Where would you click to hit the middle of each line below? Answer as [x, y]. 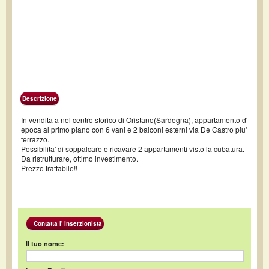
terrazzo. [35, 139]
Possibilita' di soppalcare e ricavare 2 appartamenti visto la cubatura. [133, 149]
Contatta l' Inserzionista [65, 224]
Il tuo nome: [45, 244]
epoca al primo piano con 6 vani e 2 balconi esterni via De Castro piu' [134, 129]
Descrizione [40, 98]
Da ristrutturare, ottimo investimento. [80, 158]
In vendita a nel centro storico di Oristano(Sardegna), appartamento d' [134, 120]
